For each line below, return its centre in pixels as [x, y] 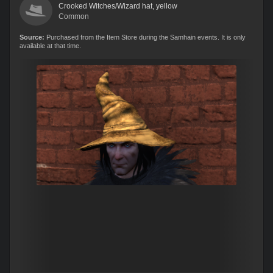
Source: [32, 37]
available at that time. [50, 46]
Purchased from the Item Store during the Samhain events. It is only [145, 37]
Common [74, 16]
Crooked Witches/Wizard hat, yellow [118, 6]
